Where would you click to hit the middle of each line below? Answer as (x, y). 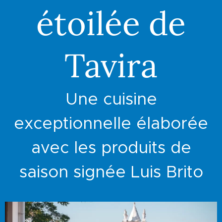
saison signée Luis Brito (111, 172)
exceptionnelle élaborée (111, 123)
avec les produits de (111, 147)
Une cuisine (111, 99)
